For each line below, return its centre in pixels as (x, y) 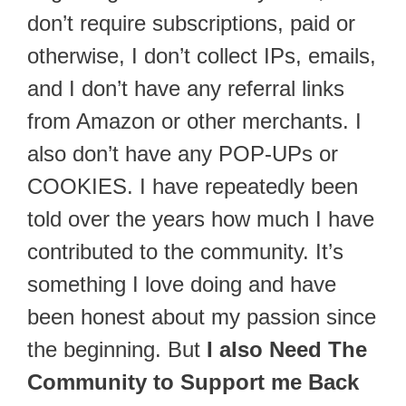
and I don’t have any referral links (186, 89)
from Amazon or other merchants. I (194, 121)
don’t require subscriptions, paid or (191, 24)
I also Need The (287, 350)
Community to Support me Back (193, 382)
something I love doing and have (182, 285)
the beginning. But (117, 350)
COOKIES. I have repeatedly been (193, 187)
